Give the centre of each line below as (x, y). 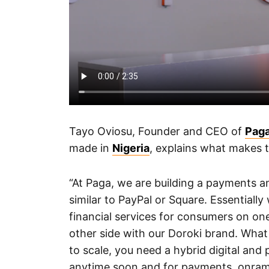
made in (91, 148)
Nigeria (131, 148)
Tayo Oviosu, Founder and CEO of (157, 131)
